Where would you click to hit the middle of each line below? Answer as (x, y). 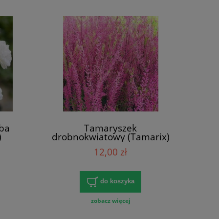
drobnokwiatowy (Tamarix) (110, 136)
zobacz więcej (110, 200)
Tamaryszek (110, 128)
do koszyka (117, 181)
